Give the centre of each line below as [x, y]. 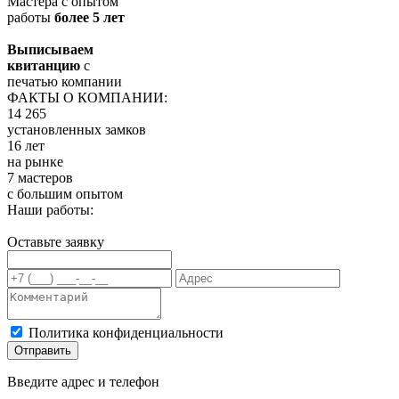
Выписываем [50, 49]
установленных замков [77, 129]
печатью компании [65, 81]
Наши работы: [50, 209]
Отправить [43, 350]
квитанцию [44, 65]
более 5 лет [90, 17]
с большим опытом [65, 193]
